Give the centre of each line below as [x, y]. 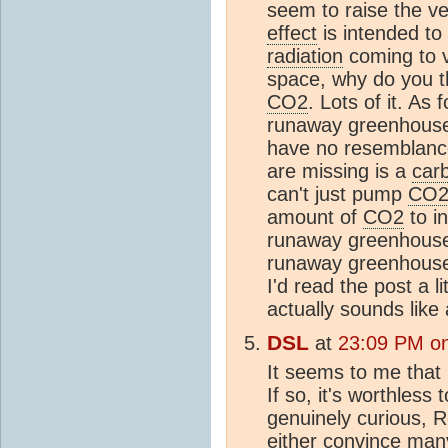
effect [292, 32]
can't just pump [337, 193]
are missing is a [339, 170]
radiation [305, 55]
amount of [315, 216]
